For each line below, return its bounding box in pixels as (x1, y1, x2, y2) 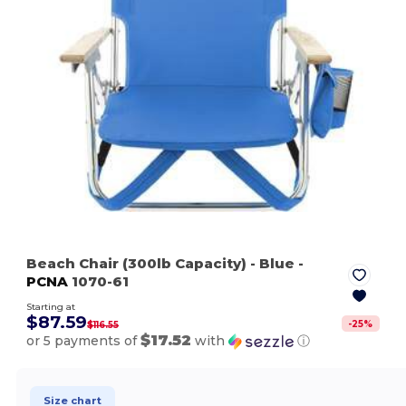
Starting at (26, 301, 76, 314)
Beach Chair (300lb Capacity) (26, 255, 251, 273)
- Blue (250, 255, 295, 273)
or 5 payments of (26, 333, 141, 350)
